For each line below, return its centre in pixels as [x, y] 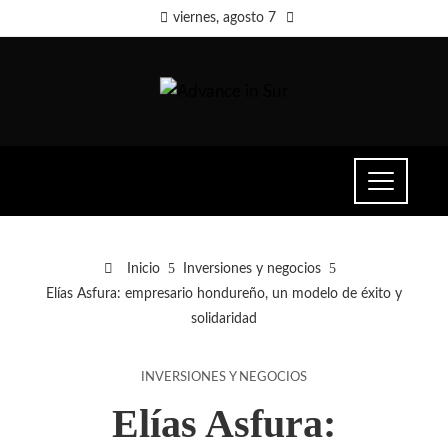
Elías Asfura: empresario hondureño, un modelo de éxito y [224, 293]
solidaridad [224, 318]
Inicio [141, 268]
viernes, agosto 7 [224, 18]
